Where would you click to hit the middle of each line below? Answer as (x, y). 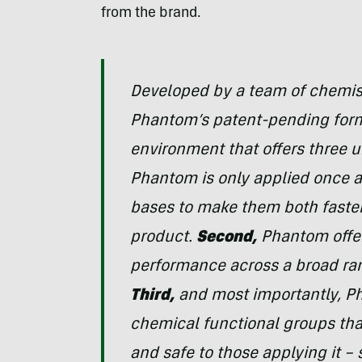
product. (163, 239)
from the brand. (151, 14)
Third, (152, 297)
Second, (226, 239)
